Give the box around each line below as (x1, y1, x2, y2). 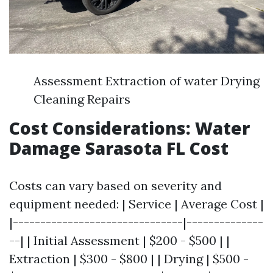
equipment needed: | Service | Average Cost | (9, 196, 264, 211)
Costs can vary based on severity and (9, 177, 222, 193)
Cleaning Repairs (34, 91, 130, 107)
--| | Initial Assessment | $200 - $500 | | (9, 232, 230, 248)
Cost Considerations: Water (9, 116, 250, 140)
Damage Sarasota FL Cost (9, 136, 229, 160)
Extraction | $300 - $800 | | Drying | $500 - (9, 250, 249, 266)
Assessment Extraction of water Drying (34, 73, 260, 88)
